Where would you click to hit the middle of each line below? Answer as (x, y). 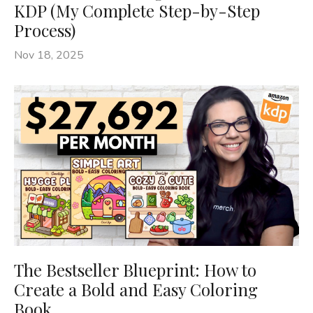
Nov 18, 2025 (49, 55)
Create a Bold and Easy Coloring (136, 289)
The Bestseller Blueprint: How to (135, 269)
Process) (45, 30)
